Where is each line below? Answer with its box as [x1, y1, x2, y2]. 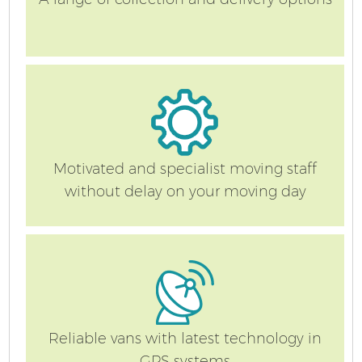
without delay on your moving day [64, 182, 306, 200]
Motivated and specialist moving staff [53, 159, 317, 178]
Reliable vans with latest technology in [48, 329, 322, 347]
